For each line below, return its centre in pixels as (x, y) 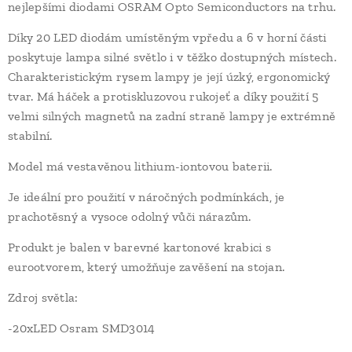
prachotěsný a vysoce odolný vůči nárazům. (130, 217)
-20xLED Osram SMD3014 (82, 328)
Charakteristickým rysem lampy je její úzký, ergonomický (169, 77)
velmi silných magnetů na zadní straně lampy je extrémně (172, 116)
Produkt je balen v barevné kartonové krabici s (139, 247)
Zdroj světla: (43, 298)
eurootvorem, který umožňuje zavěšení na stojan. (147, 267)
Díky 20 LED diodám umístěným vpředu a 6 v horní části (167, 38)
